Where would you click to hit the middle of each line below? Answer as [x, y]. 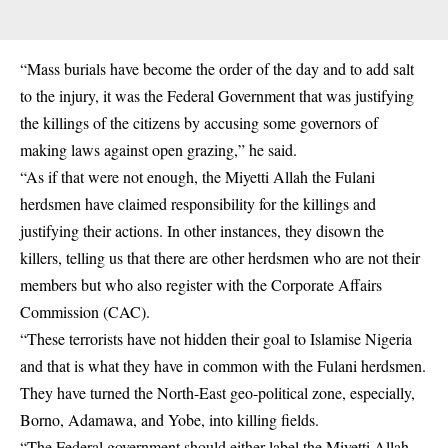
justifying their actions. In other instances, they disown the [202, 231]
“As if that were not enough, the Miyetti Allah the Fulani [197, 177]
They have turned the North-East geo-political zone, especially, [217, 393]
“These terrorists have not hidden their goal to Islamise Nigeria [216, 339]
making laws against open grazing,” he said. [158, 150]
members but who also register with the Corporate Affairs [201, 285]
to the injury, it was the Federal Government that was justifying [217, 96]
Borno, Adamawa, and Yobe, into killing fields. [169, 420]
